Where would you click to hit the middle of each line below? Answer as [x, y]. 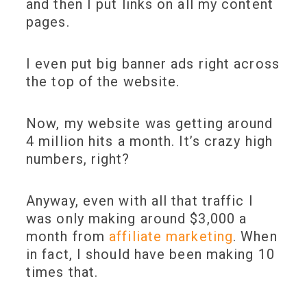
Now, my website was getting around [150, 124]
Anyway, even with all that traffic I [140, 201]
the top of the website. [105, 82]
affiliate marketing [171, 237]
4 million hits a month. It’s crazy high [149, 142]
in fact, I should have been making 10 [150, 255]
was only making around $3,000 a [137, 219]
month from [68, 237]
